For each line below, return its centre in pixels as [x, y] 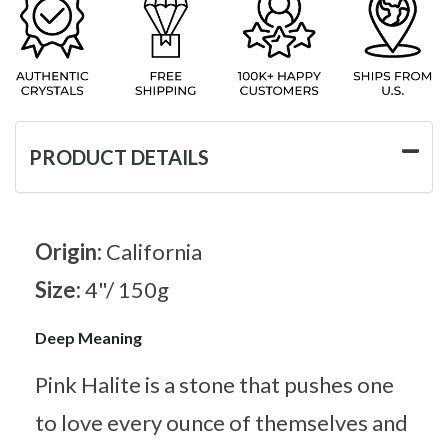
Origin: [70, 251]
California [154, 251]
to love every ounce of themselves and [221, 422]
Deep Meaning [88, 337]
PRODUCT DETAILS [119, 156]
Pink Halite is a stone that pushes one [214, 384]
